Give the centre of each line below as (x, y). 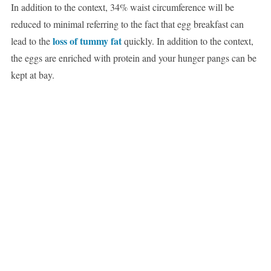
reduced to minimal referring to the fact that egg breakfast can (127, 24)
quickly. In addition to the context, (187, 41)
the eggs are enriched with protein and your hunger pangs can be (133, 58)
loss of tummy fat (87, 41)
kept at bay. (32, 75)
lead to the (31, 41)
